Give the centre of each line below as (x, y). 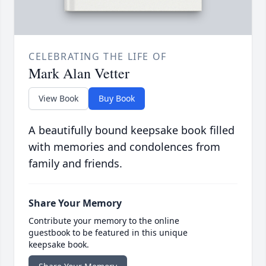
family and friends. (75, 164)
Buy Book (117, 99)
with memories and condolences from (124, 147)
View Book (58, 99)
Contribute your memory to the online (104, 221)
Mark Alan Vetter (79, 73)
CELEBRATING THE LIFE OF (98, 57)
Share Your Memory (75, 203)
